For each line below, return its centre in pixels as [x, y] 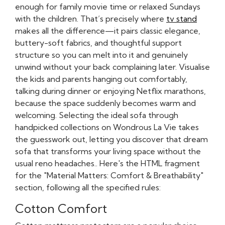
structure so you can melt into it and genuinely [101, 55]
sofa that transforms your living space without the [108, 151]
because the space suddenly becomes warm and [105, 103]
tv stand [182, 19]
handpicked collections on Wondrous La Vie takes [107, 127]
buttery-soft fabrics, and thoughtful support [98, 43]
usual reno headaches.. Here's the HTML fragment [107, 163]
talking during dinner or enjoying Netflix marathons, [110, 91]
